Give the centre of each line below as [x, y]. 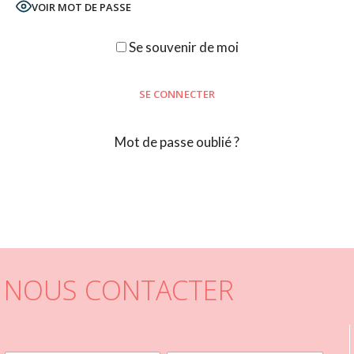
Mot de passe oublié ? [177, 141]
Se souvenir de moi [182, 47]
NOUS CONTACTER [119, 290]
